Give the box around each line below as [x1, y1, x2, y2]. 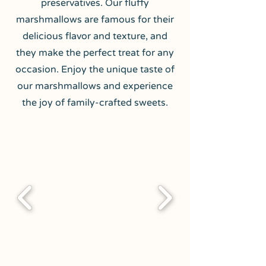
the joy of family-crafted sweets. [22, 97, 168, 109]
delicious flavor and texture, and [23, 30, 167, 42]
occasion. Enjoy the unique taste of [15, 64, 175, 75]
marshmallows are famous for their [16, 14, 174, 26]
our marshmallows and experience [17, 80, 173, 92]
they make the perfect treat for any [16, 47, 174, 59]
